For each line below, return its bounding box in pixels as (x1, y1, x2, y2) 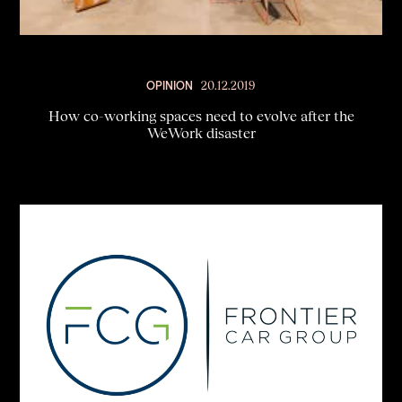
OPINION (145, 78, 193, 92)
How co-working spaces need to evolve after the (48, 107, 354, 125)
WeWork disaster (146, 124, 256, 142)
